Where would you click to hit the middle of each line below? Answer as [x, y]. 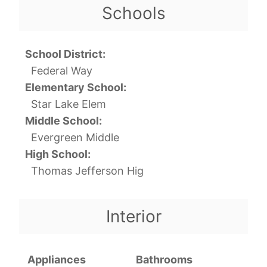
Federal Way [62, 70]
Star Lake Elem [69, 104]
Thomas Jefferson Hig [87, 170]
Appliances [57, 259]
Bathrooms [164, 259]
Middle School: [63, 120]
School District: [65, 54]
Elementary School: [76, 87]
